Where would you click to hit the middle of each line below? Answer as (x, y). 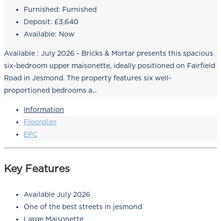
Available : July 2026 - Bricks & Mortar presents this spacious (109, 54)
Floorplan (40, 122)
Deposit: (38, 22)
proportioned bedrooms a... (50, 91)
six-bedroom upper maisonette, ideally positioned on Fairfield (110, 66)
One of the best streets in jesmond (83, 207)
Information (44, 110)
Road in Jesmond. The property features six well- (88, 78)
